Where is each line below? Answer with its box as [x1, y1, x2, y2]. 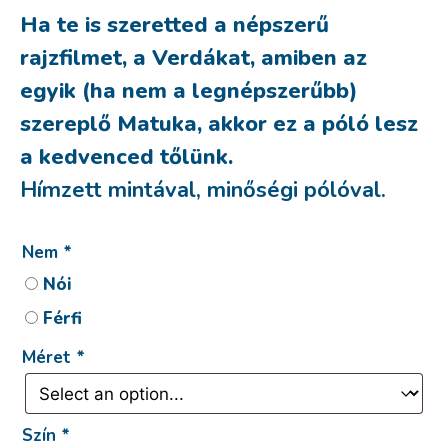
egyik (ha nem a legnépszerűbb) [20, 76, 358, 106]
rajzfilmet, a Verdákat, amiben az [20, 43, 367, 73]
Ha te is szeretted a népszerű [20, 10, 329, 40]
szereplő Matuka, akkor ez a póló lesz [20, 109, 418, 139]
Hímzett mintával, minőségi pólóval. [20, 175, 386, 205]
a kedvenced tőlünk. [20, 142, 233, 172]
